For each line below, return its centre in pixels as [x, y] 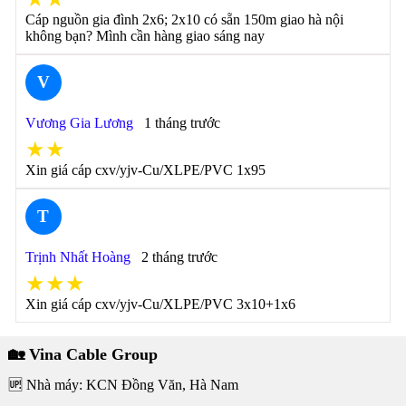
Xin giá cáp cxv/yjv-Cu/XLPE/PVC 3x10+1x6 [160, 304]
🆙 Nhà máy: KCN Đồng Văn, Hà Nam [123, 385]
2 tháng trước [179, 257]
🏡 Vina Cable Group [82, 354]
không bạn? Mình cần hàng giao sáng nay [145, 36]
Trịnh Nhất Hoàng [77, 257]
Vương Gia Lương [79, 123]
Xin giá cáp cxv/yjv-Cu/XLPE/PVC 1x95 [145, 170]
